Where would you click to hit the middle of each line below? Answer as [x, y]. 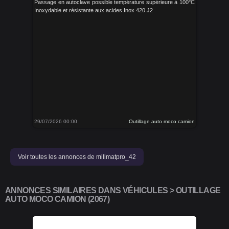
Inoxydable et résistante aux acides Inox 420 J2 [94, 10]
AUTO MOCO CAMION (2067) [58, 199]
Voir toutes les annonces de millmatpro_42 [77, 157]
